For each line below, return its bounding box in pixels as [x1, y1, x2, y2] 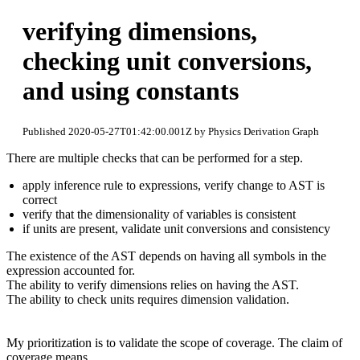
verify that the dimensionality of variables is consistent [22, 207, 296, 221]
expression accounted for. [6, 263, 135, 277]
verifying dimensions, [22, 17, 257, 47]
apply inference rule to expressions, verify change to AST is [22, 178, 325, 192]
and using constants [22, 76, 239, 106]
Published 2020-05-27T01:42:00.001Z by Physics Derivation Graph [22, 125, 319, 137]
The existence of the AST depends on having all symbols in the [6, 248, 326, 263]
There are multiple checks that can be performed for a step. [6, 150, 303, 165]
